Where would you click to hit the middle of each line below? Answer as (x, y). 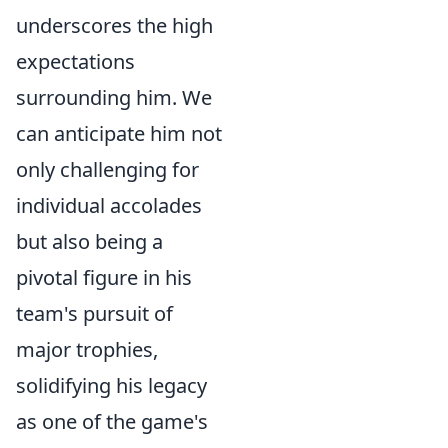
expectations (75, 61)
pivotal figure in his (104, 277)
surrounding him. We (114, 97)
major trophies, (87, 349)
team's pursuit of (94, 313)
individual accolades (109, 205)
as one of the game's (112, 421)
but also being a (89, 241)
